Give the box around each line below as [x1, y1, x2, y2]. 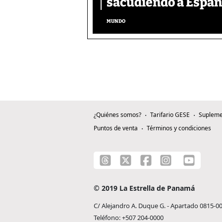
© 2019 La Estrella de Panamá [94, 183, 195, 193]
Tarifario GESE [150, 111, 190, 119]
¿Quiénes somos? [94, 111, 141, 119]
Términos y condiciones [147, 124, 211, 133]
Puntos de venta [94, 124, 138, 133]
